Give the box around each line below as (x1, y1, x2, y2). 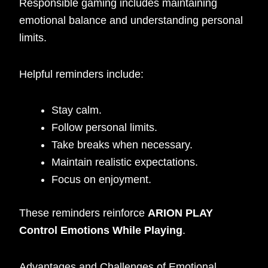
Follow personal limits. (51, 121, 158, 134)
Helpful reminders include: (19, 68, 144, 80)
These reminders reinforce (19, 207, 148, 220)
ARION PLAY (148, 207, 214, 220)
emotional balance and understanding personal (19, 14, 243, 27)
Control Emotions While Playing (19, 224, 183, 237)
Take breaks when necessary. (51, 139, 193, 151)
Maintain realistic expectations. (51, 156, 199, 169)
